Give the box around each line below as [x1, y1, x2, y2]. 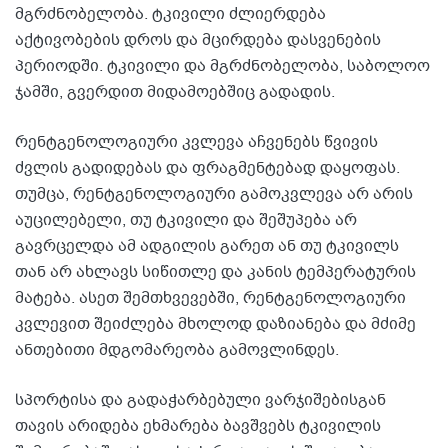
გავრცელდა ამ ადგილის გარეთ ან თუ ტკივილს [15, 235, 399, 258]
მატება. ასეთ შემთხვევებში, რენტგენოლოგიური [15, 287, 406, 310]
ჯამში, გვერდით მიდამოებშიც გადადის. [15, 81, 335, 104]
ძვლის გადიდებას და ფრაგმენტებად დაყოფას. [15, 157, 400, 180]
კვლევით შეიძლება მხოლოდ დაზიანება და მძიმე [15, 313, 416, 336]
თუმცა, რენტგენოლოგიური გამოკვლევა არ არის [15, 183, 413, 206]
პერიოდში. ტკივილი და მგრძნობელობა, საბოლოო [15, 55, 430, 78]
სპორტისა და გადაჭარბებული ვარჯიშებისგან [15, 389, 386, 412]
